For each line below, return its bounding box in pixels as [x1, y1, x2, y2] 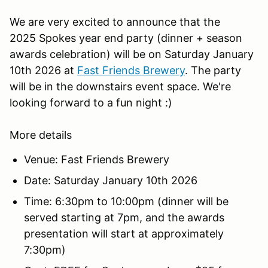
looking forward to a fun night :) [10, 96, 172, 109]
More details [10, 128, 72, 141]
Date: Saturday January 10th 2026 [24, 173, 197, 187]
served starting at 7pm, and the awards [24, 211, 224, 224]
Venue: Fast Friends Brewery [24, 153, 169, 166]
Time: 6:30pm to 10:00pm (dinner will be [24, 194, 229, 208]
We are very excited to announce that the [10, 15, 220, 28]
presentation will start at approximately [24, 227, 224, 240]
